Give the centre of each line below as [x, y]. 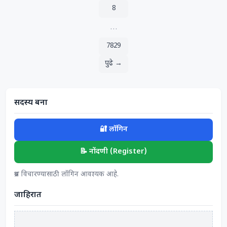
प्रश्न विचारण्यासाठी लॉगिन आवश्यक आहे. [66, 175]
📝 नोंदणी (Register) [113, 152]
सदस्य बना [31, 103]
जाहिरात [28, 195]
